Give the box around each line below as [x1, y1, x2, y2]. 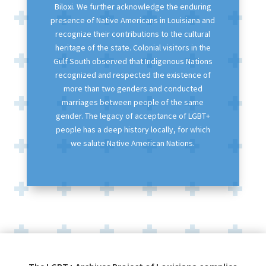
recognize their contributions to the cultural [55, 28, 211, 39]
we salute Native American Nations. [71, 137, 195, 148]
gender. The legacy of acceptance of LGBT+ [55, 110, 210, 121]
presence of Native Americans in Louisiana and [50, 14, 216, 26]
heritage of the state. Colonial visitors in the [55, 42, 211, 53]
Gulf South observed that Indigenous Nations [53, 55, 213, 66]
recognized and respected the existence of [55, 69, 211, 80]
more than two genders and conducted [63, 83, 202, 94]
